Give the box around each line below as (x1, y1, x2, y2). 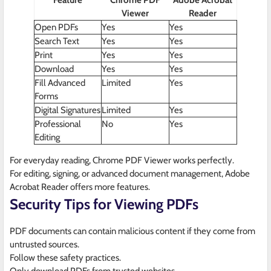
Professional (34, 119, 81, 130)
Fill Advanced (34, 77, 85, 89)
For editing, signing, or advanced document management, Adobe (10, 168, 250, 180)
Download (34, 64, 74, 75)
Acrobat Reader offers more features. (10, 181, 150, 193)
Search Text (34, 36, 79, 47)
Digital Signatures (34, 105, 100, 116)
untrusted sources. (10, 239, 79, 250)
